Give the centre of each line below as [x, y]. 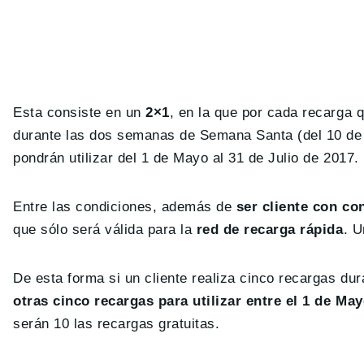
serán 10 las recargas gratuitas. [117, 323]
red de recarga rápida [268, 229]
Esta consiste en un [77, 112]
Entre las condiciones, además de [123, 206]
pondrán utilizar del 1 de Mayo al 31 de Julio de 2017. [186, 158]
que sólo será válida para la [103, 229]
